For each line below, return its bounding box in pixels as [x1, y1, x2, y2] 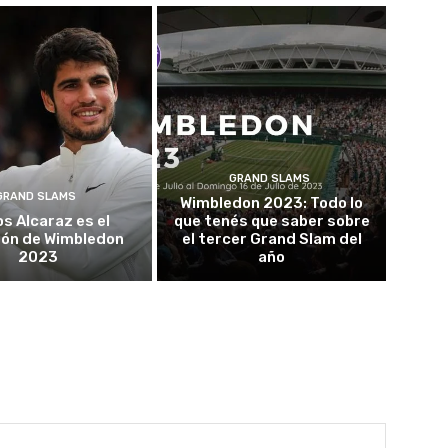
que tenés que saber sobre [173, 211, 370, 230]
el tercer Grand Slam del [181, 229, 362, 248]
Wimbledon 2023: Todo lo [180, 193, 364, 212]
